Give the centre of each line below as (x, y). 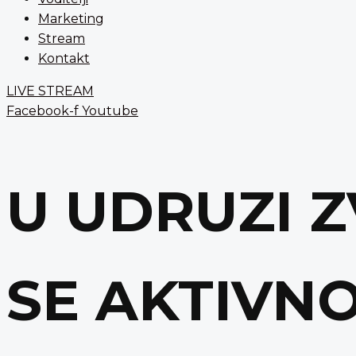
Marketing (71, 19)
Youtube (110, 111)
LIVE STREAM (50, 91)
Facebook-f (43, 111)
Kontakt (64, 58)
